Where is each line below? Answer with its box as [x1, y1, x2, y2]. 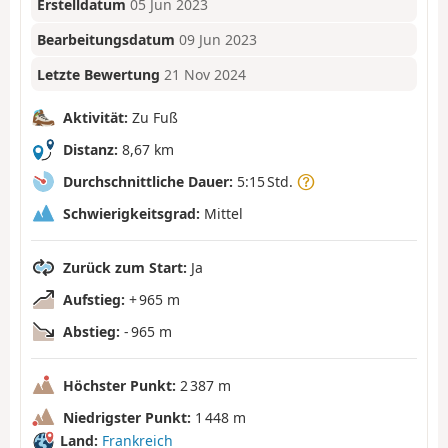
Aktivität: [63, 107, 128, 127]
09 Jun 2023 [179, 30, 258, 50]
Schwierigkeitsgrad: [63, 203, 200, 223]
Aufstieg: [63, 289, 125, 309]
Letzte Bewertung [37, 64, 161, 84]
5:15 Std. [233, 171, 297, 191]
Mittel [200, 203, 243, 223]
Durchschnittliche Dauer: [63, 171, 233, 191]
